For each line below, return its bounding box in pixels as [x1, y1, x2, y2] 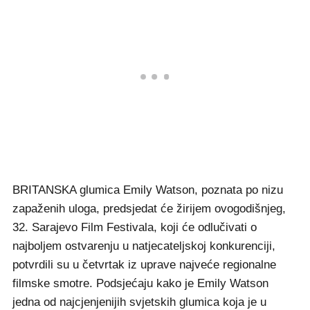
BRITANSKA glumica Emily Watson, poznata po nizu [12, 183, 283, 197]
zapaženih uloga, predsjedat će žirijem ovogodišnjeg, [12, 202, 286, 215]
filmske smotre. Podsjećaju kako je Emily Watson [12, 277, 268, 290]
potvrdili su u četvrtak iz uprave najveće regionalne [12, 258, 276, 271]
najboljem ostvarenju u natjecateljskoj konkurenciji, [12, 239, 275, 253]
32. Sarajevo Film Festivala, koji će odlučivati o [12, 221, 257, 234]
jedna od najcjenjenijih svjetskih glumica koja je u [12, 295, 266, 309]
